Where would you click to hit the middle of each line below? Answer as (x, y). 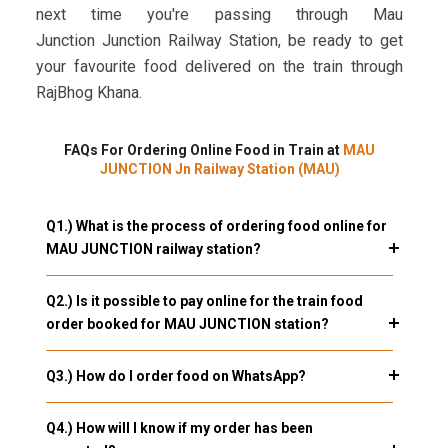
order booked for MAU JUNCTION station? (187, 324)
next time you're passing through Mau (219, 15)
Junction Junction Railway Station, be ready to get (219, 41)
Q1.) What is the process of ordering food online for (216, 226)
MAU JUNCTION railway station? (153, 249)
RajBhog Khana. (90, 93)
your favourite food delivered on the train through (219, 67)
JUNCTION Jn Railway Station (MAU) (219, 169)
